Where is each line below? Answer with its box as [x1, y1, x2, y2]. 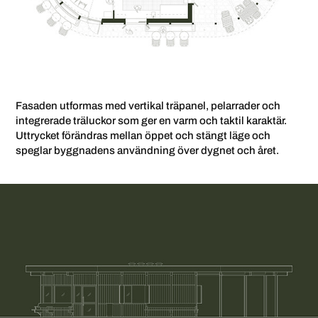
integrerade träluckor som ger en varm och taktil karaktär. [16, 113, 287, 129]
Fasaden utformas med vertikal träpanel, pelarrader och [16, 98, 281, 114]
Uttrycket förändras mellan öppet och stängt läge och [16, 128, 271, 144]
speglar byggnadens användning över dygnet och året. [16, 143, 280, 159]
